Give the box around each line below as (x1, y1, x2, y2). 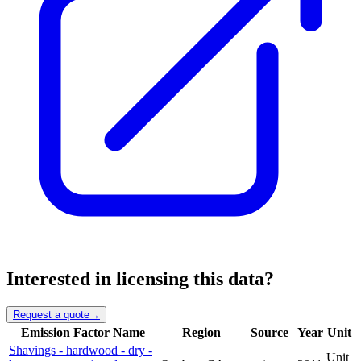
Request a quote (13, 308, 89, 321)
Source (251, 325, 288, 339)
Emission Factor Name (21, 325, 145, 339)
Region (181, 325, 221, 339)
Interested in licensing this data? (6, 268, 274, 290)
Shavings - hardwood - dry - (9, 342, 152, 357)
